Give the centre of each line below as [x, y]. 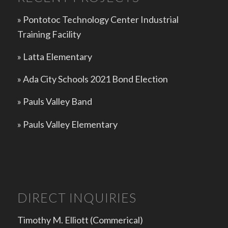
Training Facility [49, 34]
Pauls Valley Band [57, 102]
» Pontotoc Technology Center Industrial [98, 19]
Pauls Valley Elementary [70, 124]
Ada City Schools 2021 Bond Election [95, 79]
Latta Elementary [57, 56]
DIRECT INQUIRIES [77, 198]
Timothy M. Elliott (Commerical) [80, 220]
